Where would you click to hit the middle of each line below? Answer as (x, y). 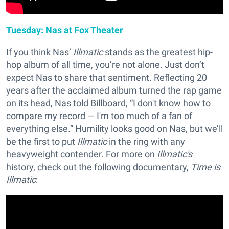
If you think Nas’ (40, 52)
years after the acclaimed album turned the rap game (114, 90)
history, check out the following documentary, (98, 167)
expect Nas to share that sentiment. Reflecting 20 (107, 77)
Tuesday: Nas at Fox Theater (65, 30)
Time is (205, 167)
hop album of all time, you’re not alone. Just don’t (105, 64)
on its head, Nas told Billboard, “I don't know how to (108, 103)
